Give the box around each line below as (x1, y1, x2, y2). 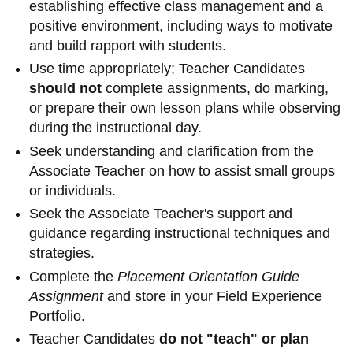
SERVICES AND (11, 54, 139, 74)
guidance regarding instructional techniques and (29, 225, 331, 242)
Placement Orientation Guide (117, 268, 300, 284)
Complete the (29, 268, 118, 284)
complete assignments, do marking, (102, 80, 329, 97)
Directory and (11, 243, 98, 260)
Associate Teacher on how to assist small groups (29, 162, 336, 179)
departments (11, 263, 93, 280)
